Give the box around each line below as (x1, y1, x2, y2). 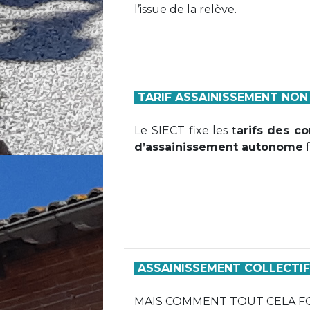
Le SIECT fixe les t (134, 123, 237, 137)
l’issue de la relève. (134, 2, 237, 16)
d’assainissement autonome (134, 140, 304, 154)
